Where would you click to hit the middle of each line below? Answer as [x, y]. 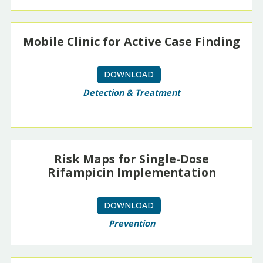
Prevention [131, 224]
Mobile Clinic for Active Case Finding [131, 42]
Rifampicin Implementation [131, 173]
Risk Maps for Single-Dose [131, 159]
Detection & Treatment [131, 93]
